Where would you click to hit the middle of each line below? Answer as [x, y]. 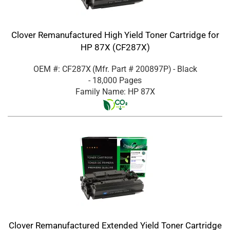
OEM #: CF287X [62, 69]
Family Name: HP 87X [115, 91]
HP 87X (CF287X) [115, 47]
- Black [185, 69]
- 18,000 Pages [115, 80]
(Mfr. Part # [114, 69]
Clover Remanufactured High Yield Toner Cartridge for [115, 35]
